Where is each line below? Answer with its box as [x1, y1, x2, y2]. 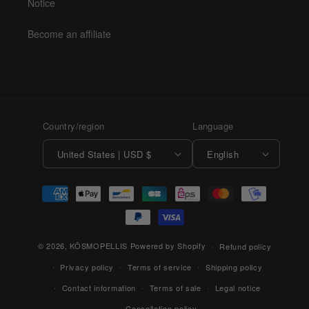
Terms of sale [149, 282, 201, 293]
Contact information [61, 282, 137, 293]
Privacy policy [60, 261, 114, 272]
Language [192, 119, 234, 132]
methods [23, 199, 63, 213]
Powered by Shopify [130, 239, 206, 251]
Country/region [42, 119, 105, 132]
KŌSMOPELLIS [70, 239, 128, 251]
